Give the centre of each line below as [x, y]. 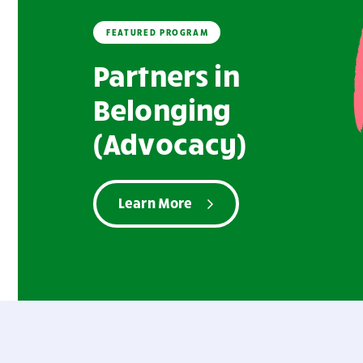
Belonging [162, 109]
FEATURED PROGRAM [158, 32]
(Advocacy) [170, 143]
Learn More [156, 202]
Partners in [167, 75]
